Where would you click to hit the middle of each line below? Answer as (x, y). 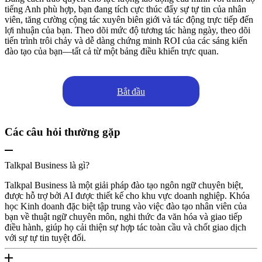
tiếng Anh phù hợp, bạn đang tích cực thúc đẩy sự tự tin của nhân (125, 9)
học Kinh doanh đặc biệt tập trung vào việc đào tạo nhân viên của (126, 206)
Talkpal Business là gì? (47, 165)
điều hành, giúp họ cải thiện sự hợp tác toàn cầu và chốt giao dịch (125, 227)
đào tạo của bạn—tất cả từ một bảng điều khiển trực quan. (112, 51)
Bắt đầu (131, 91)
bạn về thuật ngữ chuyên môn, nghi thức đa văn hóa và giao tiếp (123, 216)
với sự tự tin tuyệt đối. (45, 237)
